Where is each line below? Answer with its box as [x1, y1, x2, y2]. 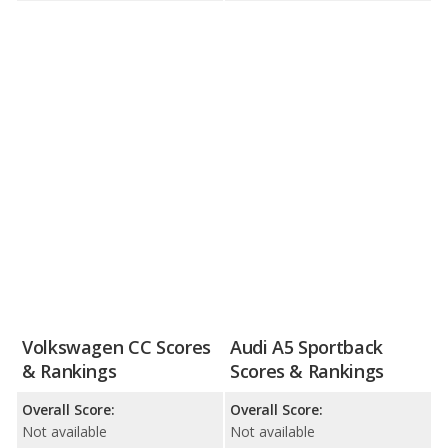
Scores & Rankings [230, 359, 384, 384]
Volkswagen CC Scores [22, 335, 211, 360]
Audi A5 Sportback [230, 335, 383, 360]
